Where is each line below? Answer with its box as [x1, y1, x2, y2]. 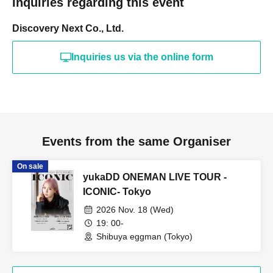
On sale [17, 162, 43, 171]
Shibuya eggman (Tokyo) [96, 232, 193, 242]
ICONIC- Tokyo [83, 186, 151, 197]
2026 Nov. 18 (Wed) [96, 205, 174, 215]
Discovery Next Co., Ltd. [12, 23, 124, 34]
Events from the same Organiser [42, 135, 231, 149]
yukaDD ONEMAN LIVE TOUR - [83, 172, 227, 183]
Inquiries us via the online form [71, 52, 213, 63]
